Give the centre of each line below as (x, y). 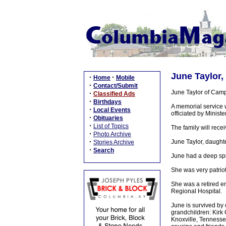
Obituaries (108, 118)
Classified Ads (114, 94)
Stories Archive (114, 142)
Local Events (112, 110)
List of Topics (111, 126)
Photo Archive (112, 134)
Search (104, 150)
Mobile (125, 78)
